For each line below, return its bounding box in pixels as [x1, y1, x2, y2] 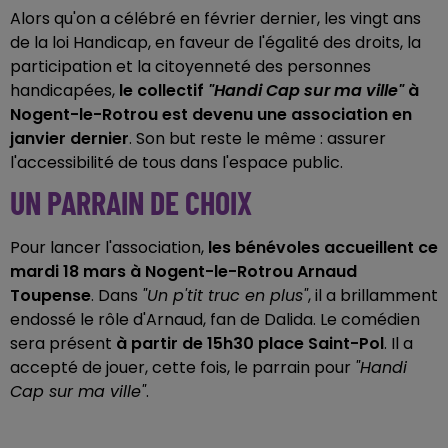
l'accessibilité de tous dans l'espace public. [10, 151, 343, 175]
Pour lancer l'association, [10, 236, 208, 260]
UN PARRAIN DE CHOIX [10, 183, 252, 222]
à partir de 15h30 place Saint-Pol [116, 332, 384, 356]
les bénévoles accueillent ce [208, 236, 438, 260]
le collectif [119, 79, 208, 103]
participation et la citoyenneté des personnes [10, 55, 371, 79]
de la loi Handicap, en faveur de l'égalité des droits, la [10, 31, 421, 55]
